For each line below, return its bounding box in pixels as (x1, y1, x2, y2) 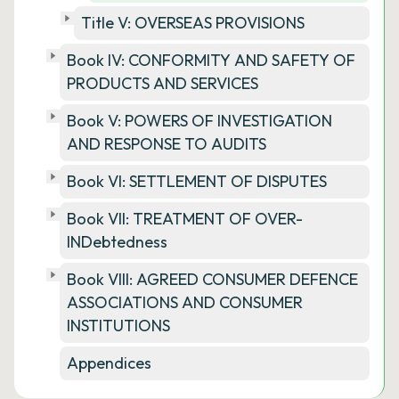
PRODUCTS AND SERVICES (67, 73, 258, 94)
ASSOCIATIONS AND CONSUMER (67, 292, 303, 313)
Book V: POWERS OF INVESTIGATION (67, 110, 332, 131)
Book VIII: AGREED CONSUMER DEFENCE (67, 269, 358, 289)
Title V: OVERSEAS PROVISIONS (81, 12, 305, 33)
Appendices (67, 353, 151, 373)
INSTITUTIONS (67, 315, 170, 336)
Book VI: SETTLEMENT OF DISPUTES (67, 171, 327, 191)
